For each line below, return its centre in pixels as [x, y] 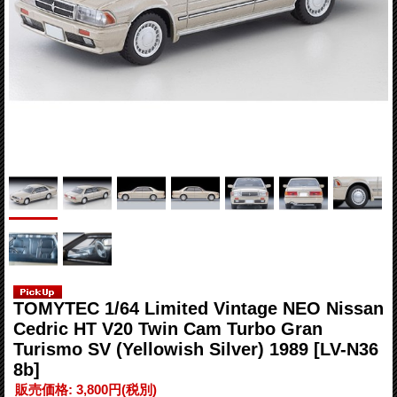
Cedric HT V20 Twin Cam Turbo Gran [168, 328]
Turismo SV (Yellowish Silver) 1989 [163, 349]
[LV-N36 [346, 349]
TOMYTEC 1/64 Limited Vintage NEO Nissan [198, 308]
